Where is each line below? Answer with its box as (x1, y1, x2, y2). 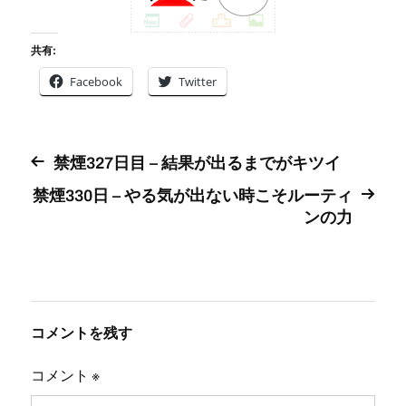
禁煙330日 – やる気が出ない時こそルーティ (33, 186, 353, 205)
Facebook (69, 72, 122, 90)
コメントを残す (30, 324, 132, 341)
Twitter (178, 72, 217, 90)
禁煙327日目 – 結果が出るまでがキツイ (53, 153, 341, 172)
